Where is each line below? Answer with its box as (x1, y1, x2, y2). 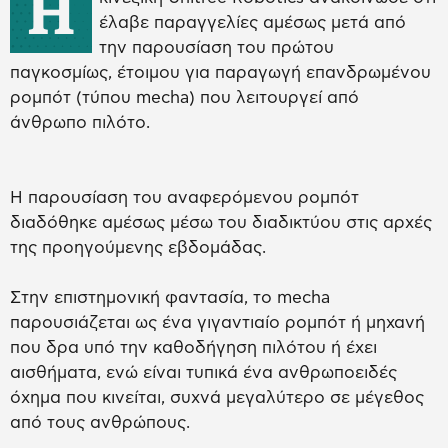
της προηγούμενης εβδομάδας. (10, 239, 266, 257)
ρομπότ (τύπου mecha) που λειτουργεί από (10, 89, 359, 107)
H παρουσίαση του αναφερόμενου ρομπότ (10, 189, 359, 207)
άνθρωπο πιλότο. (10, 114, 150, 132)
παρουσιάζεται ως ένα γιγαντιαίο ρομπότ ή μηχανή (10, 314, 425, 332)
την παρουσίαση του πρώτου (99, 39, 334, 57)
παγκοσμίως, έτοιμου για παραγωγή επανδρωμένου (10, 64, 431, 82)
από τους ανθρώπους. (10, 414, 190, 432)
